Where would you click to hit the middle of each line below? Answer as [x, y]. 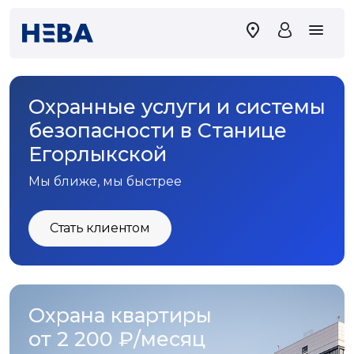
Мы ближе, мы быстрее [105, 182]
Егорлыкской [98, 154]
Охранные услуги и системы [177, 107]
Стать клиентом [100, 228]
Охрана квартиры [120, 316]
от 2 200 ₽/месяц [117, 339]
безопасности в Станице [158, 131]
